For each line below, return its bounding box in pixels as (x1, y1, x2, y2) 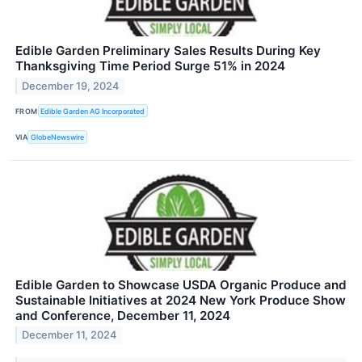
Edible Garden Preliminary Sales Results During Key (15, 43, 321, 59)
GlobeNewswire (31, 133, 85, 142)
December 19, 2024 (22, 80, 120, 93)
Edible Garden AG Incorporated (40, 106, 145, 116)
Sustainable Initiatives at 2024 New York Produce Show (15, 292, 346, 308)
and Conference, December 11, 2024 (15, 307, 230, 323)
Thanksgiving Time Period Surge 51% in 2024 (15, 58, 285, 74)
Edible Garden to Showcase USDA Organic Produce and (15, 276, 347, 293)
